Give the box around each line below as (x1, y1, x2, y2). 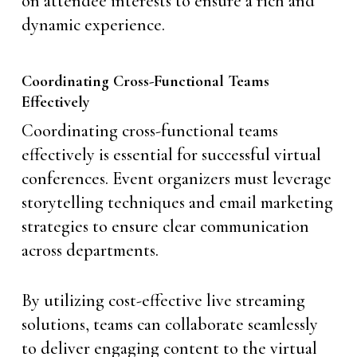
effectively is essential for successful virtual (21, 144, 321, 165)
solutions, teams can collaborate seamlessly (21, 314, 318, 335)
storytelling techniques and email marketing (21, 192, 333, 213)
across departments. (21, 240, 159, 261)
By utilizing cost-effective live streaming (21, 290, 305, 311)
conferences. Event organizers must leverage (21, 168, 331, 189)
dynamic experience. (21, 14, 165, 35)
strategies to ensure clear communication (21, 216, 309, 237)
